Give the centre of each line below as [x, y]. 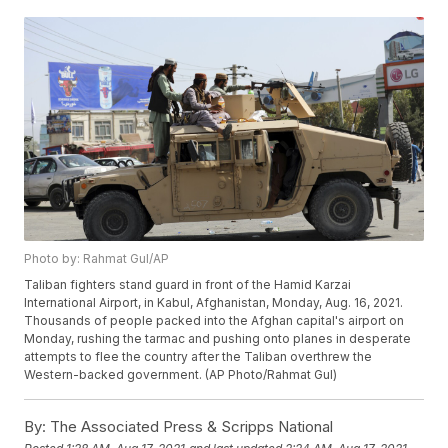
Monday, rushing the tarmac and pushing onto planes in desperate [218, 339]
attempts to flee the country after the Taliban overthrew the [198, 357]
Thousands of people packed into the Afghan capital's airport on [214, 321]
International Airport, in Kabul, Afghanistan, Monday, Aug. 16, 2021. [214, 303]
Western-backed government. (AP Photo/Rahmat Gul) [181, 375]
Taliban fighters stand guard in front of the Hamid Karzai [188, 285]
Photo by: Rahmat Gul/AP [97, 259]
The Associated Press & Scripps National [190, 427]
